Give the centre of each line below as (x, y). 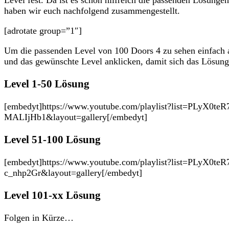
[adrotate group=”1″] (43, 30)
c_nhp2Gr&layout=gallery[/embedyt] (73, 173)
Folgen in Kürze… (39, 218)
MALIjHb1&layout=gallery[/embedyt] (76, 117)
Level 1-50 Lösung (47, 84)
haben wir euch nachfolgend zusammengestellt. (92, 10)
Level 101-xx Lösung (52, 196)
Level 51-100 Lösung (52, 139)
